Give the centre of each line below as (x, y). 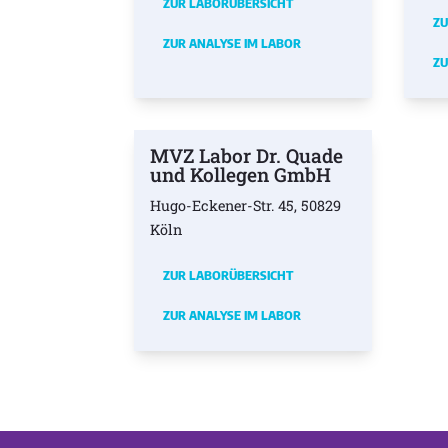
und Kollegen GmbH (241, 174)
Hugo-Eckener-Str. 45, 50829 (246, 205)
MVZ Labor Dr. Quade (247, 155)
